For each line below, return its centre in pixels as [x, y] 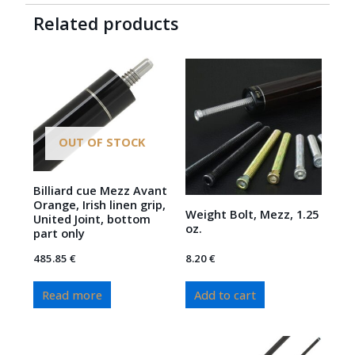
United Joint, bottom [92, 219]
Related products [107, 24]
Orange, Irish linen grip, [100, 205]
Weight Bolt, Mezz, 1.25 [252, 214]
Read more [73, 294]
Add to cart [225, 294]
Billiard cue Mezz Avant [101, 191]
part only [59, 233]
